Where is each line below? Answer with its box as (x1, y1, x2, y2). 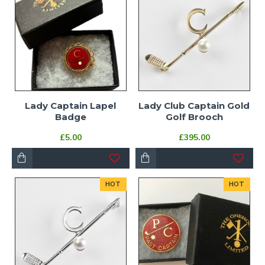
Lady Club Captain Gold (138, 99, 250, 111)
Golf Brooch (165, 111, 223, 122)
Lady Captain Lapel (25, 99, 117, 111)
